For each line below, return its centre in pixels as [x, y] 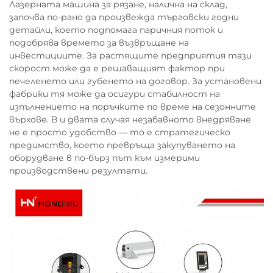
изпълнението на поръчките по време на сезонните [133, 107]
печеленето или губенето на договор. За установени [135, 81]
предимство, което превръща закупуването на [122, 145]
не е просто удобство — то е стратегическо [120, 132]
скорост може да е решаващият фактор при [117, 68]
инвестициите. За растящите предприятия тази [130, 55]
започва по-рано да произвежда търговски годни [124, 17]
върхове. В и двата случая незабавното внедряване [130, 119]
